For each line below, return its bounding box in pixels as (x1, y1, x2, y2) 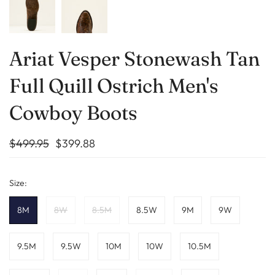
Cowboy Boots (9, 100, 137, 125)
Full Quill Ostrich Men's (9, 73, 219, 98)
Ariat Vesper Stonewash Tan (9, 46, 260, 71)
